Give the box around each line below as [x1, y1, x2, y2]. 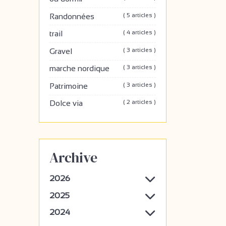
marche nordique [49, 64, 109, 73]
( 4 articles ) [123, 29, 156, 36]
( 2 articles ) [123, 98, 156, 106]
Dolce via [49, 99, 83, 108]
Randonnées [49, 12, 94, 21]
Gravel [49, 46, 72, 55]
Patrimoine [49, 81, 88, 90]
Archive [49, 148, 97, 167]
